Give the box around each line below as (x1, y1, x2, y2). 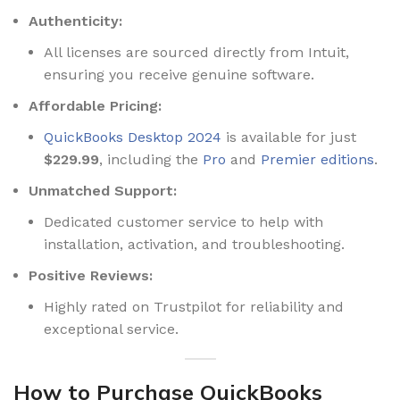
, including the (99, 151, 203, 168)
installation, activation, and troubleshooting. (44, 236, 345, 253)
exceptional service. (44, 321, 179, 337)
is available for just (221, 129, 356, 146)
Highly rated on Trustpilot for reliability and (44, 298, 344, 315)
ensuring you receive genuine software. (44, 66, 314, 83)
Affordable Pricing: (29, 97, 162, 114)
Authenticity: (29, 12, 122, 29)
